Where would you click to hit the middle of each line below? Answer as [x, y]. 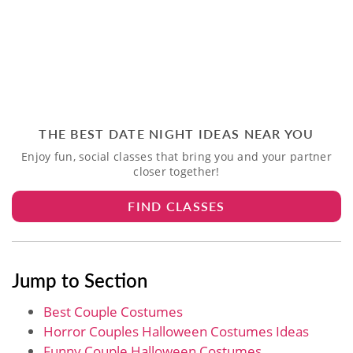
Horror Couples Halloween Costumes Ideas [176, 331]
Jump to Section [80, 279]
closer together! [176, 171]
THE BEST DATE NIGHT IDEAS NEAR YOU [176, 133]
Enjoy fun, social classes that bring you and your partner [176, 156]
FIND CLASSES [176, 206]
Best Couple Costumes [113, 311]
